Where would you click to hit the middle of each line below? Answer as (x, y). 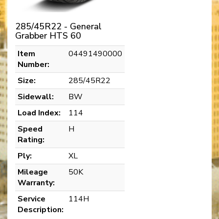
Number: (33, 65)
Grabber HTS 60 (48, 36)
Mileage (33, 172)
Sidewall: (36, 97)
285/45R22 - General (58, 27)
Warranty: (36, 183)
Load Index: (39, 113)
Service (32, 199)
